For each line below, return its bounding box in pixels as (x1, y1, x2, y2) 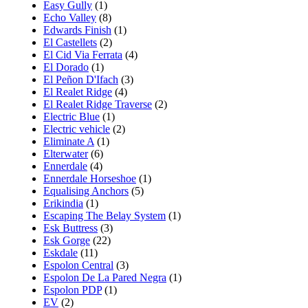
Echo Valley (43, 11, 96, 23)
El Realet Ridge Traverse (43, 98, 152, 110)
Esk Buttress (43, 221, 98, 234)
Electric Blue (43, 110, 100, 122)
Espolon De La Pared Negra (43, 271, 166, 283)
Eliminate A (43, 135, 94, 147)
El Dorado (43, 60, 89, 73)
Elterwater (43, 147, 88, 159)
